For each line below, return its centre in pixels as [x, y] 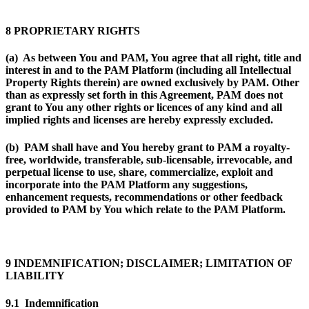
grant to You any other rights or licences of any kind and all [144, 108]
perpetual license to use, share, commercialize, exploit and [139, 172]
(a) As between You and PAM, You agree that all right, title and [153, 58]
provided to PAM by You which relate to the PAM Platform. [146, 209]
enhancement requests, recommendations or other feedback [144, 197]
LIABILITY [35, 276]
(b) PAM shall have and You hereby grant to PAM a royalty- [148, 147]
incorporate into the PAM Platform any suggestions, [127, 184]
